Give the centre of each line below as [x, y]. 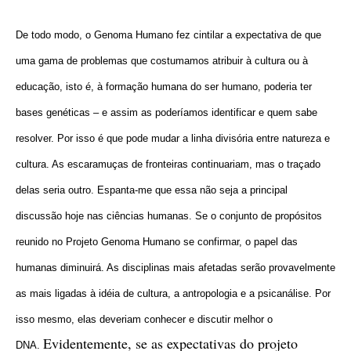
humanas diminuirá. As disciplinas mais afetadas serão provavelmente [175, 267]
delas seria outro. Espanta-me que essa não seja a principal [152, 190]
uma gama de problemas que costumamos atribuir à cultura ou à [162, 60]
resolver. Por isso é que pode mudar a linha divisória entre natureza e [173, 138]
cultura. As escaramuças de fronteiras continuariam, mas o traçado [168, 164]
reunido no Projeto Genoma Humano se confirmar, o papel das [157, 241]
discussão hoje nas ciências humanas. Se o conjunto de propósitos [169, 215]
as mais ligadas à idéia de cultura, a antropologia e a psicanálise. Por [173, 293]
